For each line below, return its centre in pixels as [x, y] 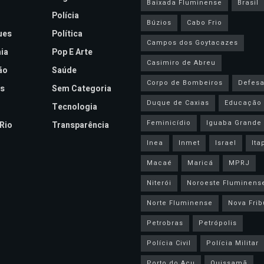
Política [67, 34]
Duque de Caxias [178, 103]
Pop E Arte [72, 52]
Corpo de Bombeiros [185, 82]
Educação [243, 103]
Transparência [80, 125]
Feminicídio [169, 123]
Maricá [200, 163]
